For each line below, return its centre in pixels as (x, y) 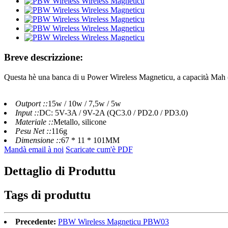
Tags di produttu (47, 195)
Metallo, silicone (80, 122)
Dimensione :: (38, 140)
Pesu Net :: (33, 131)
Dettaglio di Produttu (60, 171)
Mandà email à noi (34, 149)
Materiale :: (34, 122)
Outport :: (32, 103)
